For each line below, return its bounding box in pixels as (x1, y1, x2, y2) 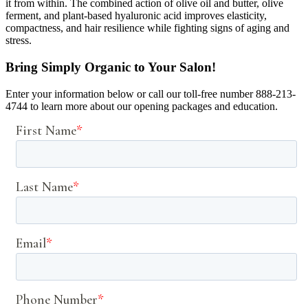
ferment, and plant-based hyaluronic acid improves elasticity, (5, 10, 267, 22)
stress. (5, 34, 32, 47)
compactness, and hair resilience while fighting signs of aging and (5, 22, 289, 34)
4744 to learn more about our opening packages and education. (5, 100, 278, 112)
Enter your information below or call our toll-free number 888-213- (5, 87, 296, 100)
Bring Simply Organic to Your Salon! (5, 59, 216, 74)
